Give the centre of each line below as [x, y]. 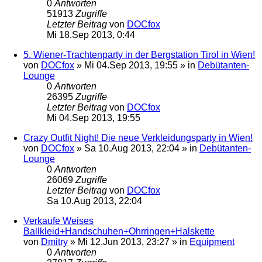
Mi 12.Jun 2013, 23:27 [124, 242]
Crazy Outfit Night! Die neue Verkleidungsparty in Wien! [138, 137]
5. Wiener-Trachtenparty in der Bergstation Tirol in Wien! [139, 54]
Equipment [212, 242]
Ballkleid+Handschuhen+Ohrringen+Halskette [119, 231]
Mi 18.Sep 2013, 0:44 [91, 35]
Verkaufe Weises [58, 220]
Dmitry [54, 242]
